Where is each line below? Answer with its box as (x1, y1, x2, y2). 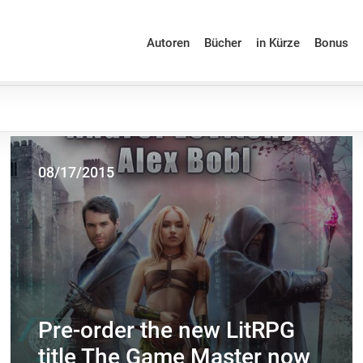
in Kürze (255, 35, 300, 50)
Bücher (203, 35, 241, 50)
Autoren (146, 35, 190, 50)
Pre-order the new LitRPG (38, 317, 296, 344)
